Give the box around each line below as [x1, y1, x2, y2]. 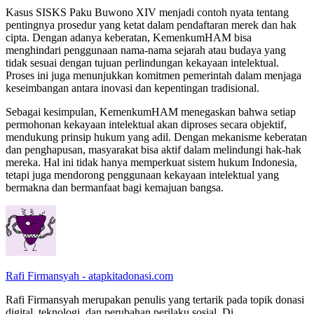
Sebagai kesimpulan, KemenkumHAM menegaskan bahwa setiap [6, 106, 296, 118]
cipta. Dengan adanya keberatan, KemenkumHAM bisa [6, 32, 252, 44]
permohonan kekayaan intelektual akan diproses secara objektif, [6, 118, 287, 131]
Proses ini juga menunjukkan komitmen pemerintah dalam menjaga [6, 69, 301, 82]
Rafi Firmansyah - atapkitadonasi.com [6, 270, 173, 282]
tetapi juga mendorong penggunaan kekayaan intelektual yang [6, 169, 279, 182]
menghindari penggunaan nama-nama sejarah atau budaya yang [6, 44, 286, 57]
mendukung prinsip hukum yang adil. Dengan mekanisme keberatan [6, 131, 307, 144]
